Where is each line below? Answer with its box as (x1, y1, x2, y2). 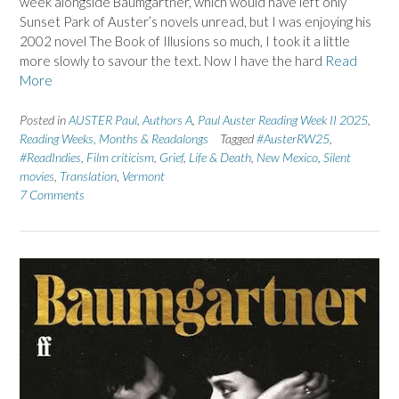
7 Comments (20, 186, 85, 202)
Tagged (220, 130, 256, 146)
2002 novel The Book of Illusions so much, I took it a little (20, 33, 350, 50)
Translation (60, 167, 117, 183)
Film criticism (86, 149, 154, 165)
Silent (323, 149, 351, 165)
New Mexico (256, 149, 318, 165)
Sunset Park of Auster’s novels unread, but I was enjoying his (20, 13, 371, 30)
